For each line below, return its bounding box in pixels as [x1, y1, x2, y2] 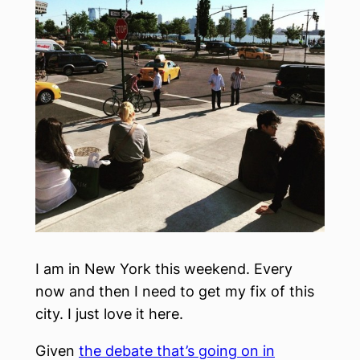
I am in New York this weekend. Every [35, 260, 292, 277]
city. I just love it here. [35, 305, 183, 322]
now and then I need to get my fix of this [35, 283, 314, 300]
